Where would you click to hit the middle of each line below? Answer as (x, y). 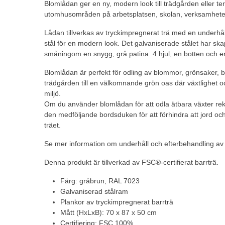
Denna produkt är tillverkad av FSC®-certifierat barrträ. (131, 162)
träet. (52, 125)
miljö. (52, 93)
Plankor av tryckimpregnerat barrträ (117, 202)
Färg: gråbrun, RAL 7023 (100, 181)
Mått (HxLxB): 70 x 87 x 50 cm (108, 212)
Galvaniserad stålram (94, 191)
